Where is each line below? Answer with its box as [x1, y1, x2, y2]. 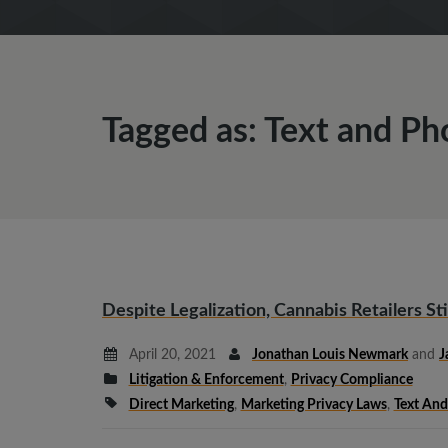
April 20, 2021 [124, 348, 216, 362]
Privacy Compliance [290, 373, 413, 387]
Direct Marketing [128, 398, 234, 412]
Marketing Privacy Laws [240, 398, 387, 412]
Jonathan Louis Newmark [252, 348, 408, 362]
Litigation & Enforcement [128, 373, 284, 387]
